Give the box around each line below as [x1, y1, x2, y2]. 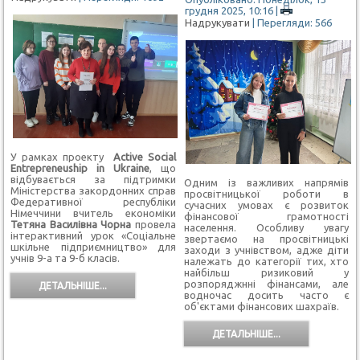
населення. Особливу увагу [183, 222, 350, 234]
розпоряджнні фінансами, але [183, 278, 350, 290]
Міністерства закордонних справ [10, 185, 176, 197]
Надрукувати [184, 17, 252, 29]
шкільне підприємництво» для [10, 241, 176, 253]
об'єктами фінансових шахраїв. [183, 301, 339, 313]
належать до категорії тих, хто [183, 256, 350, 268]
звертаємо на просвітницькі [183, 233, 350, 245]
